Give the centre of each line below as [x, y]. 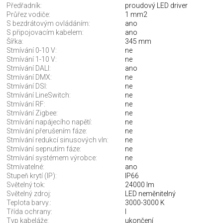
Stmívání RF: [26, 104]
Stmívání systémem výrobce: [52, 158]
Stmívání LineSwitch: [39, 95]
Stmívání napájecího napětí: [49, 122]
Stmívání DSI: [27, 86]
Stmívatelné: [25, 167]
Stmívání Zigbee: [32, 113]
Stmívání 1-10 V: [32, 59]
